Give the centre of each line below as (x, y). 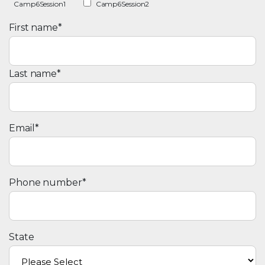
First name (33, 28)
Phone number (46, 183)
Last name (33, 74)
